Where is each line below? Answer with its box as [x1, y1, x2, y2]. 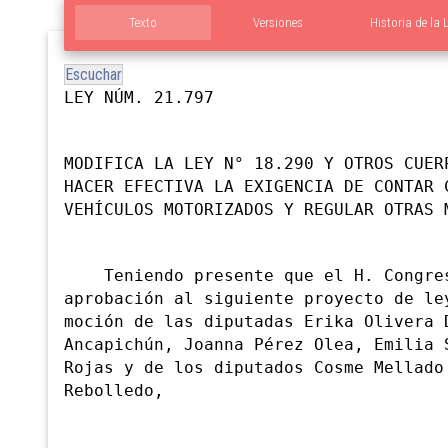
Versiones [253, 15, 304, 31]
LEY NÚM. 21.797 [64, 89, 214, 108]
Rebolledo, [64, 382, 164, 401]
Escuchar [65, 65, 122, 85]
